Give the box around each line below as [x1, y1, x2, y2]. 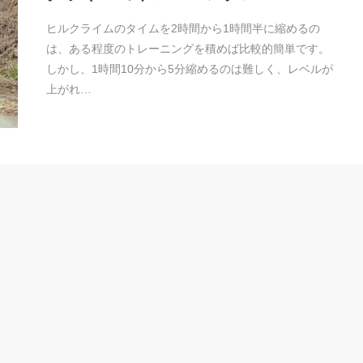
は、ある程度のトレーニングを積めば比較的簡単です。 [45, 42, 330, 55]
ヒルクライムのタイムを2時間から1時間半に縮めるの [45, 22, 320, 35]
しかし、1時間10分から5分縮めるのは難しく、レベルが [45, 62, 333, 75]
